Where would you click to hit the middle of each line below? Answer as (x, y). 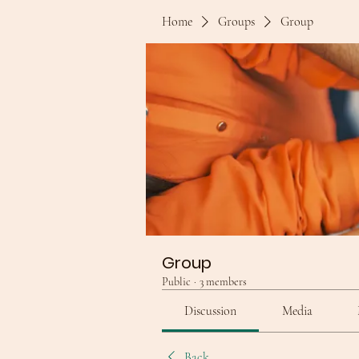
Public (176, 282)
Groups (236, 22)
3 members (223, 282)
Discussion (211, 311)
